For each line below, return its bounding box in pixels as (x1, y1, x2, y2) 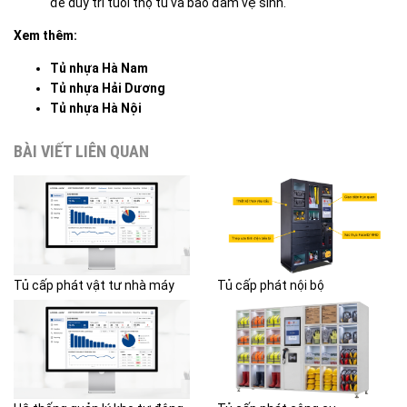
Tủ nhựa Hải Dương (50, 81, 165, 96)
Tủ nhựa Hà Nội (50, 101, 142, 116)
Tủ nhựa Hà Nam (50, 61, 148, 76)
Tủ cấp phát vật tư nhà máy (14, 277, 174, 293)
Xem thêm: (14, 28, 77, 44)
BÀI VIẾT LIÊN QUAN (14, 142, 149, 162)
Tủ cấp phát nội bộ (217, 277, 324, 293)
